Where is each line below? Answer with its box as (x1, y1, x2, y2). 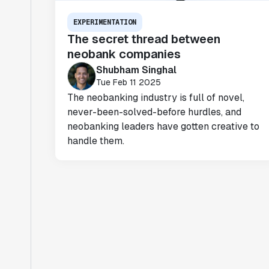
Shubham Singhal (96, 63, 177, 76)
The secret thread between (67, 31, 220, 47)
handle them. (67, 134, 124, 147)
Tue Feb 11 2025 (96, 76, 161, 88)
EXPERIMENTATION (73, 17, 136, 27)
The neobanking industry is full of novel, (67, 91, 244, 104)
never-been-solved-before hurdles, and (67, 106, 241, 118)
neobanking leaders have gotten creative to (67, 120, 259, 133)
